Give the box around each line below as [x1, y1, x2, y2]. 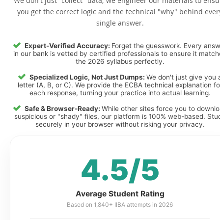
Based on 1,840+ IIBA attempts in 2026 [67, 201, 173, 208]
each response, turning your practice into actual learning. [29, 89, 211, 97]
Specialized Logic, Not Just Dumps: [29, 73, 146, 81]
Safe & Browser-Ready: [24, 105, 102, 112]
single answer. [96, 19, 144, 27]
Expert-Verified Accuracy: [25, 42, 111, 50]
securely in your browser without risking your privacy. [35, 120, 205, 128]
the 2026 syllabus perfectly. [75, 57, 165, 65]
